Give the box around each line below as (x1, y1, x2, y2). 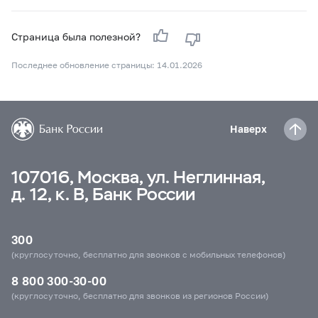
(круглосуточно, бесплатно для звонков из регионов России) (11, 290, 268, 301)
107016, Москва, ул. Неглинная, (11, 165, 265, 188)
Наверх (230, 123, 267, 136)
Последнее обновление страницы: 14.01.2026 (11, 59, 202, 70)
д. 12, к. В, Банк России (11, 182, 195, 205)
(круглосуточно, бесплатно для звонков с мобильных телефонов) (11, 248, 285, 260)
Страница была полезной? (11, 30, 143, 43)
